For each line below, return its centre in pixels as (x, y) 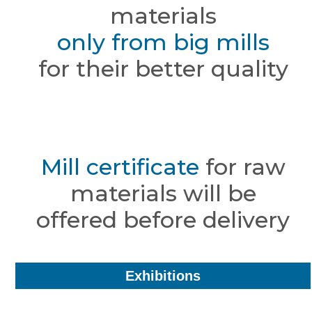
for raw (245, 167)
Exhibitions (163, 276)
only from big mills (163, 42)
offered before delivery (163, 220)
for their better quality (163, 69)
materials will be (163, 194)
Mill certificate (120, 167)
